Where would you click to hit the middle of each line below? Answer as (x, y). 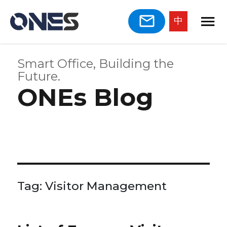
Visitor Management (106, 186)
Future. (39, 76)
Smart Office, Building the (96, 63)
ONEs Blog (86, 97)
